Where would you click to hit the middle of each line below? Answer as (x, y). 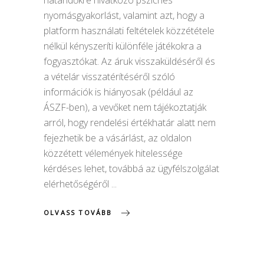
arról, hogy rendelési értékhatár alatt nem (130, 122)
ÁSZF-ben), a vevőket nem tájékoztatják (125, 107)
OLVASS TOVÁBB (78, 212)
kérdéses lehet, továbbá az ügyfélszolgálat (131, 168)
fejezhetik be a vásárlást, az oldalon (118, 138)
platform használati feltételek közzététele (129, 30)
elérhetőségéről (77, 184)
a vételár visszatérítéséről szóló (109, 76)
